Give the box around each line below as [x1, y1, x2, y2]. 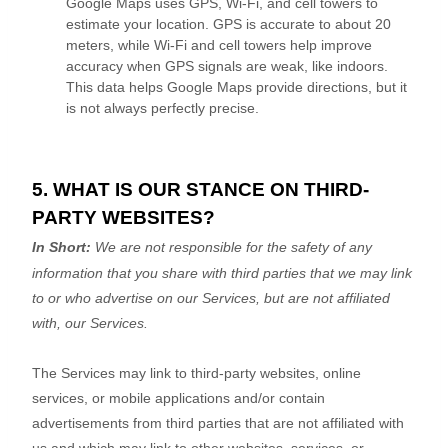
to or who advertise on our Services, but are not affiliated [32, 290, 390, 307]
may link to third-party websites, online [115, 365, 361, 382]
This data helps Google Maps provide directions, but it [66, 79, 407, 96]
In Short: [32, 239, 91, 256]
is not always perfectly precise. [66, 100, 259, 117]
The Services [32, 365, 115, 382]
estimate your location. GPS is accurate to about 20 [66, 16, 391, 33]
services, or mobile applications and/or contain [32, 390, 325, 407]
